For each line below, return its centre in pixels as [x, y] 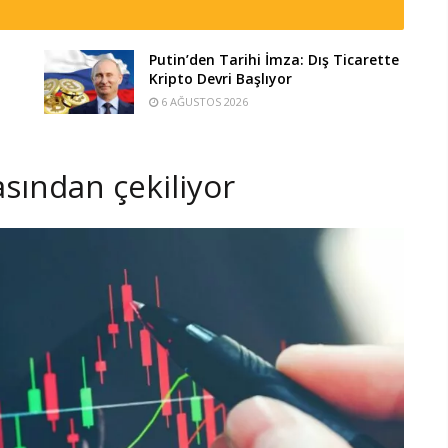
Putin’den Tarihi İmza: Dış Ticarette [274, 60]
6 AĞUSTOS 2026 [203, 102]
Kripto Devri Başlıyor [220, 79]
